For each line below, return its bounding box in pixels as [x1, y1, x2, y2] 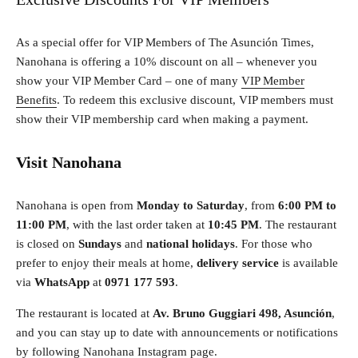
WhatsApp [34, 276, 89, 289]
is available [279, 257, 338, 270]
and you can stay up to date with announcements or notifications [16, 326, 338, 340]
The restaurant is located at [16, 307, 153, 320]
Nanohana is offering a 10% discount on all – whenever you [16, 55, 317, 69]
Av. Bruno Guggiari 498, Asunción [153, 307, 332, 320]
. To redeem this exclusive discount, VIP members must [57, 93, 333, 107]
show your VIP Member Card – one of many [16, 74, 241, 88]
